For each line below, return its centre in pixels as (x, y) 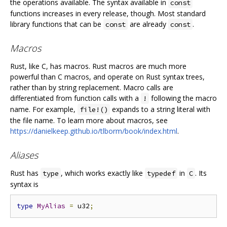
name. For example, (44, 109)
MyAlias (51, 206)
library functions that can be (57, 24)
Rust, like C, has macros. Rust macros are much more (98, 66)
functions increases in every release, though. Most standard (108, 13)
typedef (161, 174)
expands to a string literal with (160, 109)
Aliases (24, 155)
